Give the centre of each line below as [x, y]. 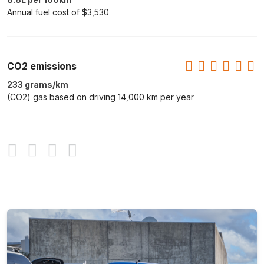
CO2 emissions [42, 66]
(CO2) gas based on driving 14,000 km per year [100, 97]
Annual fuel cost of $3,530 [58, 12]
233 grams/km [38, 85]
